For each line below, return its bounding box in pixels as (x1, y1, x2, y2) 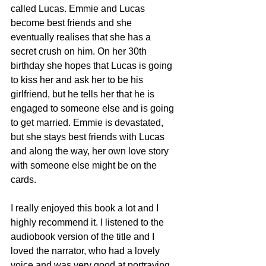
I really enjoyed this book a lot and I (11, 202, 161, 213)
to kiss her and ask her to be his (11, 74, 145, 85)
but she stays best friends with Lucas (11, 131, 167, 142)
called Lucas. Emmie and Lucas (11, 3, 147, 14)
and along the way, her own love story (11, 145, 171, 156)
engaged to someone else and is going (11, 103, 176, 113)
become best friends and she (11, 17, 134, 28)
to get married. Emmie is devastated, (11, 117, 166, 128)
